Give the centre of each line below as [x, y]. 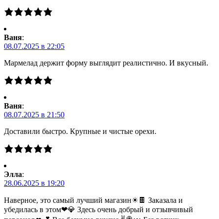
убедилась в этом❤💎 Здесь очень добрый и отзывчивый [99, 210]
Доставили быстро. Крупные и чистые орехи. [80, 131]
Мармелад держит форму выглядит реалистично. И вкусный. [106, 63]
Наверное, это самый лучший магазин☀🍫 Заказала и [93, 200]
